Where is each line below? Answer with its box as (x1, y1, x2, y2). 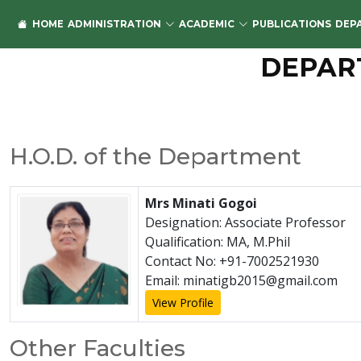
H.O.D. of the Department (10, 143, 301, 170)
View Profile (152, 295, 214, 310)
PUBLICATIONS (252, 18, 331, 30)
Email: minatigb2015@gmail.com (145, 272, 338, 289)
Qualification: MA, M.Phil (145, 233, 290, 251)
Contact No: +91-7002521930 (145, 252, 319, 270)
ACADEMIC (179, 18, 234, 30)
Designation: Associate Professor (145, 214, 346, 231)
